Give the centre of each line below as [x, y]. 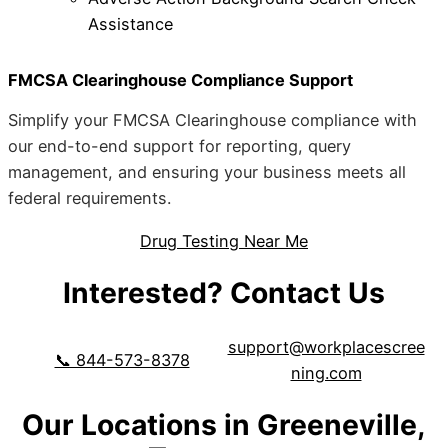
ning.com [326, 372]
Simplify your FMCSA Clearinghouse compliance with [212, 120]
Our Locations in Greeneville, [224, 425]
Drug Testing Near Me [224, 240]
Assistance [130, 23]
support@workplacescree [326, 346]
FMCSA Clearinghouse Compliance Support [180, 80]
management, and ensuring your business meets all [207, 172]
